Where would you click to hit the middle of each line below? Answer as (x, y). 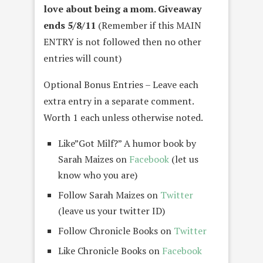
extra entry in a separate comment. (119, 101)
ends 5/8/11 (71, 25)
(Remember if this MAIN (150, 25)
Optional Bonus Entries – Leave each (121, 84)
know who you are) (98, 175)
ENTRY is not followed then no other (122, 41)
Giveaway (178, 9)
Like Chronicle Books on (110, 250)
